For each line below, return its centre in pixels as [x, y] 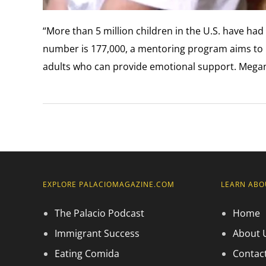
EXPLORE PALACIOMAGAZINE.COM [109, 184]
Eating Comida [87, 253]
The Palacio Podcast [99, 213]
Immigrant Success [97, 233]
